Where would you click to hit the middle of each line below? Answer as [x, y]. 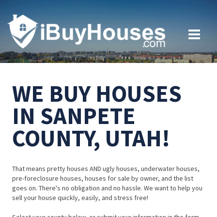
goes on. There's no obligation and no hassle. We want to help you [107, 188]
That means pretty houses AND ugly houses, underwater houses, [106, 169]
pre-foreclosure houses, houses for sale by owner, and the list [103, 178]
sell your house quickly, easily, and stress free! [80, 198]
